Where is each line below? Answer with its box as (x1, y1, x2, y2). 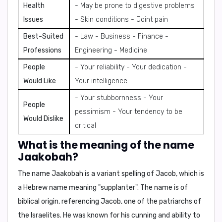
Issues (23, 15, 43, 24)
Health (23, 1, 45, 10)
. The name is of (137, 183, 188, 192)
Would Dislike (23, 114, 63, 123)
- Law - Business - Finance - (75, 32, 168, 41)
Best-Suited (23, 32, 63, 41)
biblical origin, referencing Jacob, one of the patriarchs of (18, 197, 201, 206)
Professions (23, 46, 61, 55)
